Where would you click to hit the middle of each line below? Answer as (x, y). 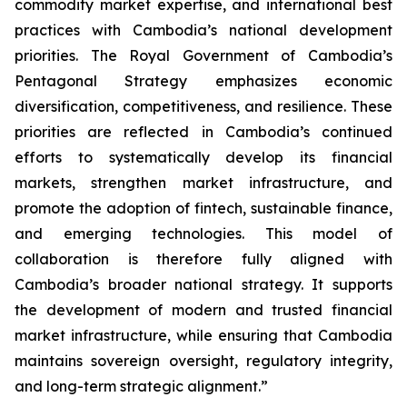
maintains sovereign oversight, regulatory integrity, (203, 361)
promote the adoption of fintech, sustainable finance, (203, 208)
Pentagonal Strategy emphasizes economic (203, 81)
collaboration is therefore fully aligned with (203, 259)
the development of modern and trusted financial (203, 310)
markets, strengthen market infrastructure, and (203, 183)
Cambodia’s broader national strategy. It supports (203, 284)
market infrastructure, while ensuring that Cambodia (203, 335)
